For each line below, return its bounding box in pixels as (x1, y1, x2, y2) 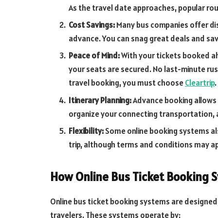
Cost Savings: (69, 19, 116, 31)
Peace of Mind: (69, 50, 121, 61)
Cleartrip (185, 77, 215, 89)
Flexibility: (69, 125, 105, 136)
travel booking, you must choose (69, 77, 185, 89)
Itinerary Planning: (69, 94, 133, 106)
